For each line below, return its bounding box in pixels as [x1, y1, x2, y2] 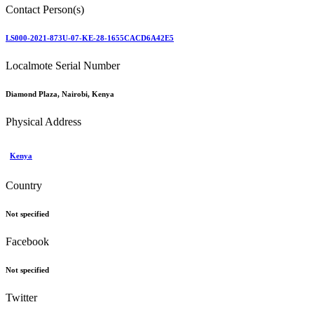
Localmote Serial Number [6, 59, 120, 71]
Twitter [6, 291, 37, 303]
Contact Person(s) [6, 4, 84, 15]
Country [6, 179, 42, 191]
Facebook [6, 235, 49, 247]
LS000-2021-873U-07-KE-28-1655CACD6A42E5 [6, 33, 174, 42]
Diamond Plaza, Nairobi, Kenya [6, 89, 114, 98]
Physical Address [6, 115, 81, 128]
